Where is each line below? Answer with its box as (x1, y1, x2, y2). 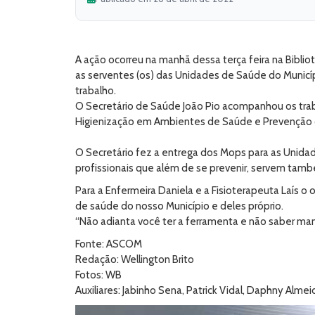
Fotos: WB (75, 269, 122, 281)
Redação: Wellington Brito (75, 253, 194, 266)
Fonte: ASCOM (75, 238, 142, 250)
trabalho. (75, 84, 118, 97)
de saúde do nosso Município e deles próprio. (75, 200, 283, 212)
